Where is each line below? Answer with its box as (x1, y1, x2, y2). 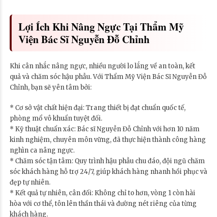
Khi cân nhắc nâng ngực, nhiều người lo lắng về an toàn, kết (10, 62, 195, 70)
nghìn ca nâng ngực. (10, 146, 75, 155)
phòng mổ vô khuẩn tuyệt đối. (10, 114, 102, 123)
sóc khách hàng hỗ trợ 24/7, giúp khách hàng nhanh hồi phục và (10, 167, 207, 176)
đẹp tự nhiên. (10, 178, 50, 186)
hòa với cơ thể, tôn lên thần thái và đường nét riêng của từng (10, 199, 197, 208)
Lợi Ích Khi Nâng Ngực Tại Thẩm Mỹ (18, 18, 184, 34)
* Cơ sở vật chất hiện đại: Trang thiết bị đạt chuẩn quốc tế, (10, 103, 186, 112)
